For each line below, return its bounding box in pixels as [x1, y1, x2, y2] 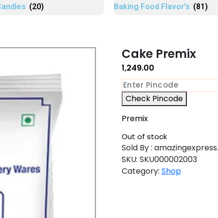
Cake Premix [121, 46, 196, 62]
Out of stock [121, 132, 167, 142]
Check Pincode [125, 93, 183, 104]
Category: [121, 165, 162, 177]
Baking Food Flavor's [114, 2, 192, 11]
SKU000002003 [139, 154, 197, 165]
